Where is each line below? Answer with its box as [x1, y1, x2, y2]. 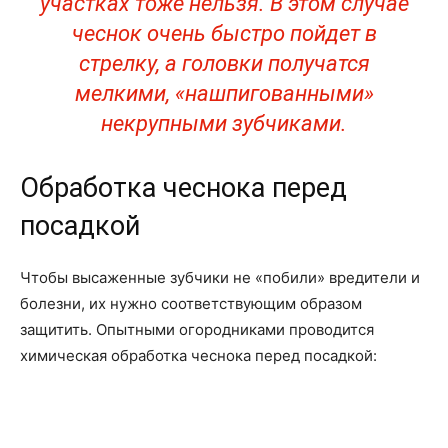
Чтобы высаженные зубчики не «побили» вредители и [20, 268, 420, 287]
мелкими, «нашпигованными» [74, 81, 374, 106]
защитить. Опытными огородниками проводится [20, 320, 374, 339]
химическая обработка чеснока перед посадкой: [20, 346, 377, 365]
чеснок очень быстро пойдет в [71, 21, 377, 46]
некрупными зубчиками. [101, 111, 347, 136]
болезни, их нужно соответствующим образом [20, 294, 362, 313]
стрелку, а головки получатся [78, 51, 370, 76]
